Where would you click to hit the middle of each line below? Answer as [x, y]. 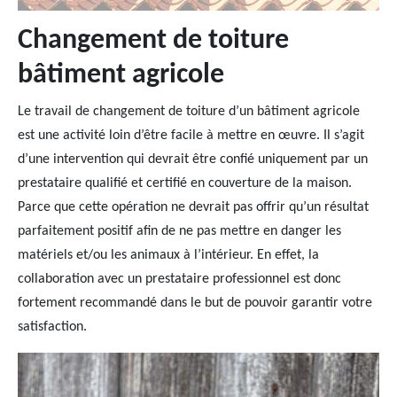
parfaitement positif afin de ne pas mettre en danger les [179, 231]
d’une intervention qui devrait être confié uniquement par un [193, 160]
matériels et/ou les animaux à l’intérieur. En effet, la [168, 255]
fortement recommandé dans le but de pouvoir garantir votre [195, 303]
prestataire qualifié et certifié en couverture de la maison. [185, 183]
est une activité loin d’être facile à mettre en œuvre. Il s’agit [191, 136]
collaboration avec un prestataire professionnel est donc [179, 279]
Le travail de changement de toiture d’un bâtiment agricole [189, 112]
